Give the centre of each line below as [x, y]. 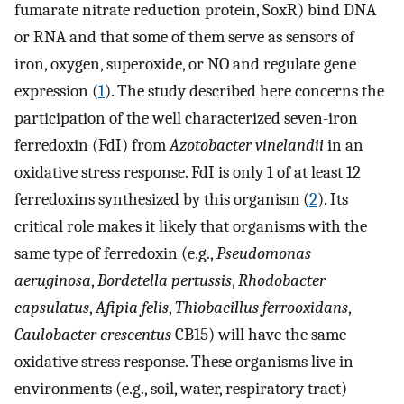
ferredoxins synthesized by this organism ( [162, 200]
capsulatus [52, 308]
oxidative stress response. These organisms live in [184, 362]
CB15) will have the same [259, 335]
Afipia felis [132, 308]
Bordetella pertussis [165, 281]
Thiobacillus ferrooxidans [262, 308]
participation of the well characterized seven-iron [186, 119]
